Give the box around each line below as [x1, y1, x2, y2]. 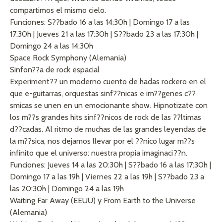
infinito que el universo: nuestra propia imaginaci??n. [10, 148, 187, 158]
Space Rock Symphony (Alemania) [10, 53, 126, 63]
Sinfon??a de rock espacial [10, 65, 100, 75]
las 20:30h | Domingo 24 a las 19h [10, 184, 124, 194]
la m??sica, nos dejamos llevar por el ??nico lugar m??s [10, 136, 195, 146]
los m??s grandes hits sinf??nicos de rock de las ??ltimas [10, 112, 201, 122]
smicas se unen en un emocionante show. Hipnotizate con [10, 101, 208, 111]
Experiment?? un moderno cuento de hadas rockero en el [10, 77, 206, 87]
